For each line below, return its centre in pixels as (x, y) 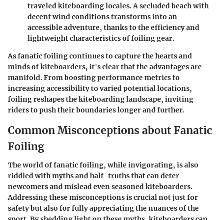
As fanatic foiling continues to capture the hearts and (100, 56)
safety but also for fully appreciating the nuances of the (103, 208)
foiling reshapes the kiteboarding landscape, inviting (101, 99)
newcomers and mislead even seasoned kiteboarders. (100, 187)
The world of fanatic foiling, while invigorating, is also (103, 165)
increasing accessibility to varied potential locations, (100, 88)
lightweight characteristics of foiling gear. (101, 38)
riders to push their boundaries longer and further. (96, 110)
